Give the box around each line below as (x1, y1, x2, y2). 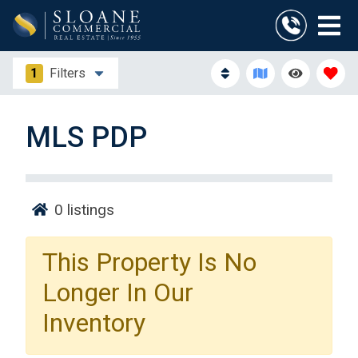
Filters (49, 65, 86, 81)
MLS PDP (26, 121, 147, 155)
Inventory (42, 308, 145, 339)
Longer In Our (42, 277, 193, 308)
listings (63, 200, 114, 219)
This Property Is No (42, 247, 257, 278)
